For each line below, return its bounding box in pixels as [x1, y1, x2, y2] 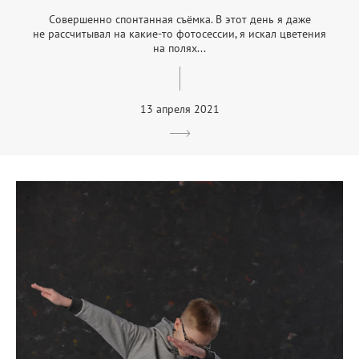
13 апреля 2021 [139, 101, 220, 116]
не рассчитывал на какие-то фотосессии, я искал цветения [33, 26, 326, 41]
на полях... [153, 40, 206, 55]
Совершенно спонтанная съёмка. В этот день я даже [48, 11, 311, 26]
